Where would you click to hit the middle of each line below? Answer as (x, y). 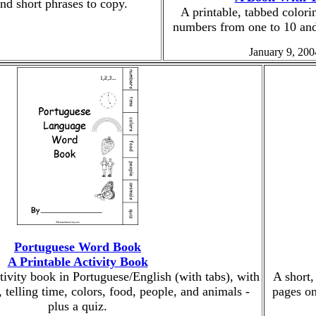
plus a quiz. (78, 306)
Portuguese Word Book (78, 247)
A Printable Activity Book (78, 262)
